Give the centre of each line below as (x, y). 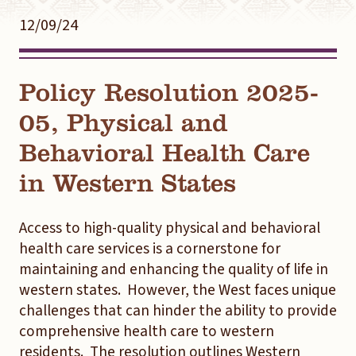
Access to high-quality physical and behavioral (170, 228)
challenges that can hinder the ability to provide (178, 311)
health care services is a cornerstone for (150, 249)
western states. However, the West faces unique (178, 290)
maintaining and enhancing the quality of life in (174, 269)
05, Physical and (124, 123)
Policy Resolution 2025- (169, 93)
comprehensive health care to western (147, 331)
